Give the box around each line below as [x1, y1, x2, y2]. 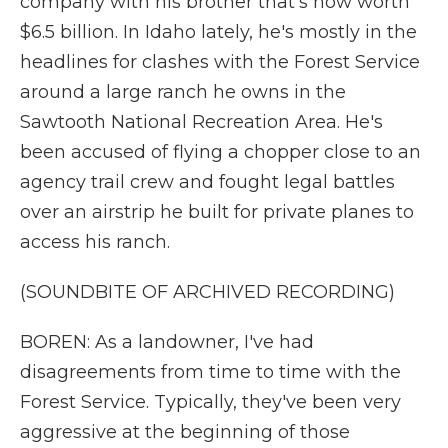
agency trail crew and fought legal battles [20, 171, 395, 193]
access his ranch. [20, 231, 170, 253]
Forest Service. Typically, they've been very [20, 391, 401, 413]
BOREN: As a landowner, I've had [20, 331, 314, 353]
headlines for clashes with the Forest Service [20, 51, 420, 73]
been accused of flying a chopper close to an [20, 141, 421, 163]
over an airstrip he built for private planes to [20, 201, 414, 223]
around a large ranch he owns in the [20, 81, 346, 103]
